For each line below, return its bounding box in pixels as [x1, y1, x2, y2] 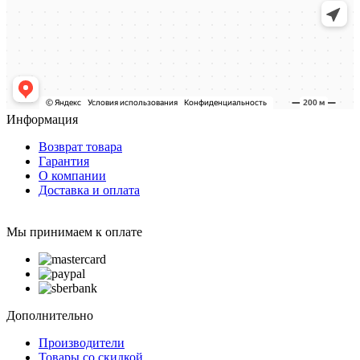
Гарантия [39, 153, 89, 168]
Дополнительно [6, 308, 93, 322]
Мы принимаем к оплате [6, 224, 142, 239]
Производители [39, 335, 125, 350]
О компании [39, 168, 106, 182]
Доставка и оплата [39, 182, 140, 197]
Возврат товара [39, 139, 122, 153]
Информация [6, 112, 78, 126]
